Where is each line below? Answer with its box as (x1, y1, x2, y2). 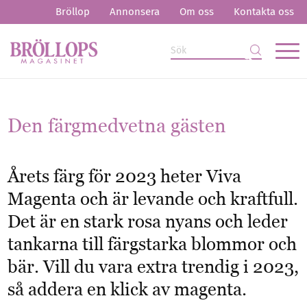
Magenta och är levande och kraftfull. (8, 188, 299, 209)
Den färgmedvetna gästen (8, 114, 227, 136)
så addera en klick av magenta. (8, 279, 247, 299)
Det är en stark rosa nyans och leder (8, 211, 288, 232)
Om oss (179, 5, 214, 18)
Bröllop (55, 5, 90, 18)
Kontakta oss (233, 5, 294, 18)
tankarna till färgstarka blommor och (8, 234, 297, 254)
